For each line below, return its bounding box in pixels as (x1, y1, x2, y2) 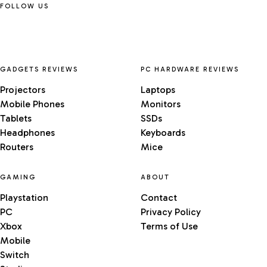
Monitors (141, 98, 181, 110)
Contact (141, 192, 177, 204)
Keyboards (141, 127, 185, 139)
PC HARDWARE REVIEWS (141, 65, 240, 74)
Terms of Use (141, 221, 198, 232)
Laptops (141, 84, 175, 96)
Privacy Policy (141, 206, 201, 218)
